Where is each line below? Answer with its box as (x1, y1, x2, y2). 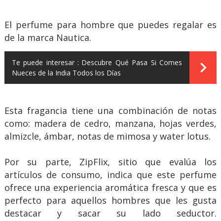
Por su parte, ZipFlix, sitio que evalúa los (4, 155, 217, 168)
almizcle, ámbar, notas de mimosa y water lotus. (4, 130, 211, 142)
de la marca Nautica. (4, 31, 91, 43)
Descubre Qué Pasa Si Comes (81, 57, 183, 67)
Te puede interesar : (11, 57, 79, 67)
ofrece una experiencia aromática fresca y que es (4, 181, 217, 193)
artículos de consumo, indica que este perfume (4, 168, 217, 181)
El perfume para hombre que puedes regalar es (4, 18, 217, 31)
